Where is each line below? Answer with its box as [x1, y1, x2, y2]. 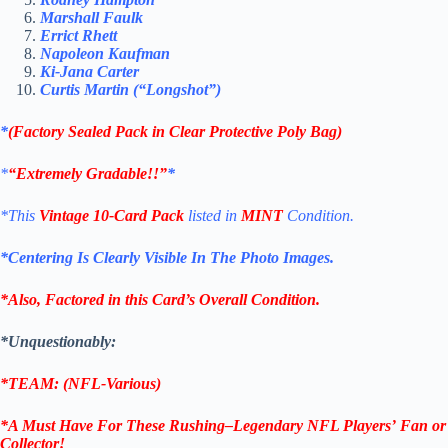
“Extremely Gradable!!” [8, 165, 167, 183]
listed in [184, 207, 241, 225]
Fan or [396, 417, 446, 435]
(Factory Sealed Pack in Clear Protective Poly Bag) [8, 123, 342, 141]
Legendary [233, 417, 303, 435]
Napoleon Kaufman [40, 45, 170, 63]
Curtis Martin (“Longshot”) [40, 81, 221, 99]
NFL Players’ [303, 417, 396, 435]
